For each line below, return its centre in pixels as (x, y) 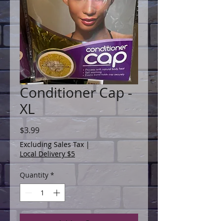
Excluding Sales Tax (52, 144)
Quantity (34, 175)
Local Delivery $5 (47, 153)
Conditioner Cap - (76, 92)
